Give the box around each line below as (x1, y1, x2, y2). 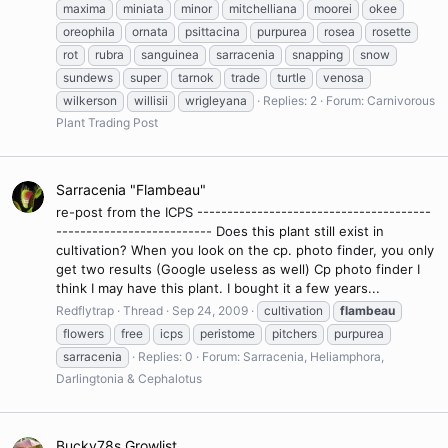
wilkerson (63, 93, 117, 109)
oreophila (63, 24, 115, 40)
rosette (372, 24, 411, 40)
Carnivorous (367, 93, 435, 109)
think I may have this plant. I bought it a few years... (56, 280, 380, 297)
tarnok (178, 70, 214, 86)
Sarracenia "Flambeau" (56, 180, 206, 198)
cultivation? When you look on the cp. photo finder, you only (56, 242, 434, 259)
